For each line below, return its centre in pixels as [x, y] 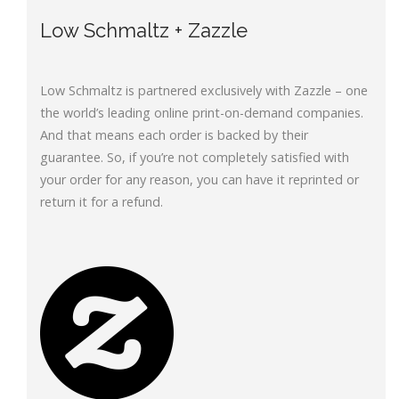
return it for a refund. [102, 202]
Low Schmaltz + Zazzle [144, 31]
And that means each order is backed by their [174, 135]
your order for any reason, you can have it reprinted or [199, 180]
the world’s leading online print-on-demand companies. [202, 113]
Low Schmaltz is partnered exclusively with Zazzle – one [204, 91]
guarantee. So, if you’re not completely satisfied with [195, 158]
